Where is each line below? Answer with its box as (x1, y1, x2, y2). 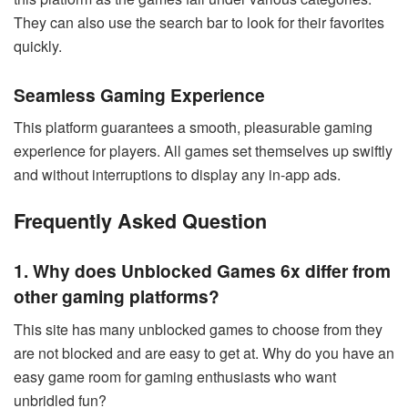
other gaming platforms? (14, 283, 219, 310)
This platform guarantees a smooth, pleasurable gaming (14, 117, 372, 138)
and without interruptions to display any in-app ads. (14, 164, 341, 186)
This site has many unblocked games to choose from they (14, 319, 382, 341)
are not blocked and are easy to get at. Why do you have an (14, 342, 394, 364)
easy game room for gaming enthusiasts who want (14, 366, 336, 388)
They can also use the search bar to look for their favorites (14, 12, 384, 34)
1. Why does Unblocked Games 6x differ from (14, 258, 391, 284)
